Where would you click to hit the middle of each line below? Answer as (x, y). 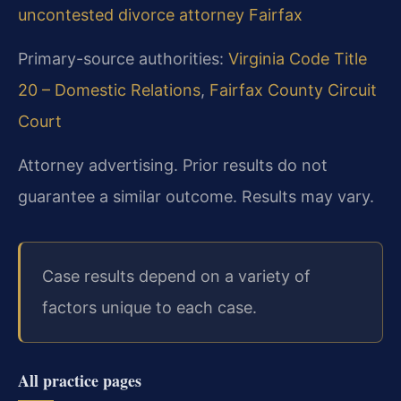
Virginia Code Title (298, 58)
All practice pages (80, 380)
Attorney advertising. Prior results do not (173, 166)
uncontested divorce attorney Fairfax (160, 14)
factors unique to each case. (149, 308)
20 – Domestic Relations (109, 90)
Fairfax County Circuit (293, 90)
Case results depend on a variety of (176, 277)
